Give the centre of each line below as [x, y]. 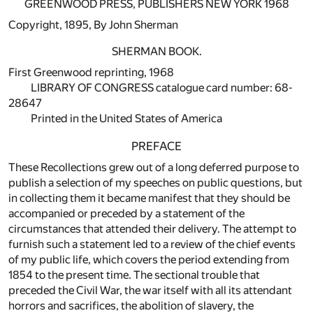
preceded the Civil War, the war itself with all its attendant [150, 290]
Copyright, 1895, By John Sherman [93, 24]
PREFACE [156, 146]
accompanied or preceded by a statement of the [126, 213]
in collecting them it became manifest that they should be [149, 198]
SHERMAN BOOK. [156, 51]
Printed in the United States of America [126, 118]
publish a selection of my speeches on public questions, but [155, 182]
